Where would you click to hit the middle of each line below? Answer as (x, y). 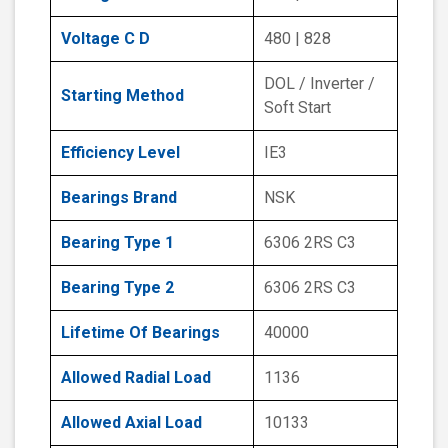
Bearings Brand (119, 198)
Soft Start (297, 108)
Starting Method (122, 96)
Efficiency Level (120, 153)
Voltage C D (105, 39)
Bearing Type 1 (117, 243)
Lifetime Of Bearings (140, 333)
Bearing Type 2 (117, 288)
